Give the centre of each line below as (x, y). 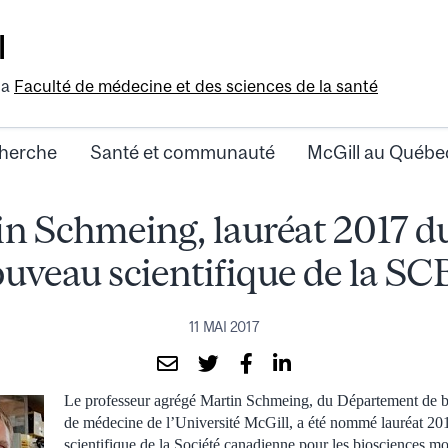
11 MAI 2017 (224, 326)
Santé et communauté (182, 152)
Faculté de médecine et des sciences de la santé (196, 86)
